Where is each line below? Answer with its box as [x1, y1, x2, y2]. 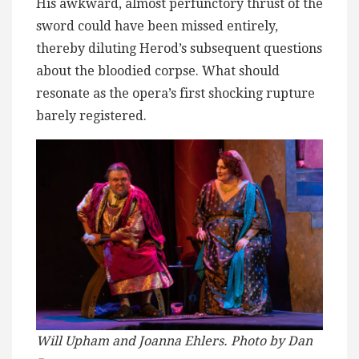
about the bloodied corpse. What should [36, 63, 280, 79]
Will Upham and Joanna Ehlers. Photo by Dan [36, 333, 313, 349]
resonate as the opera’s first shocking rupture [36, 85, 315, 101]
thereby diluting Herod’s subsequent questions [36, 40, 322, 56]
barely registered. [36, 107, 147, 123]
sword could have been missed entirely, [36, 18, 278, 34]
